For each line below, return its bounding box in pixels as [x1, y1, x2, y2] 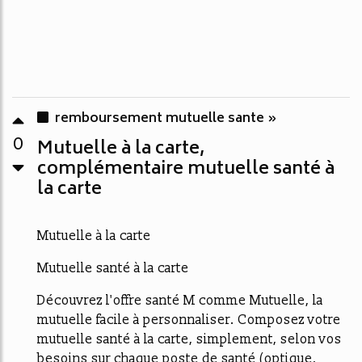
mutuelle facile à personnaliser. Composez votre [37, 312, 341, 329]
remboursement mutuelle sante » [55, 107, 277, 131]
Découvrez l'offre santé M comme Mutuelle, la [37, 293, 323, 309]
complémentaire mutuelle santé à [37, 154, 335, 186]
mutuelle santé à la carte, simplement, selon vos [37, 331, 342, 348]
